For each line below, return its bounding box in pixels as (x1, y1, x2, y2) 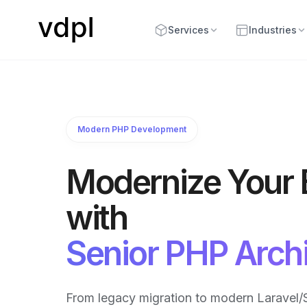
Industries (248, 24, 297, 36)
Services (167, 24, 209, 36)
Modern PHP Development (77, 124, 186, 134)
